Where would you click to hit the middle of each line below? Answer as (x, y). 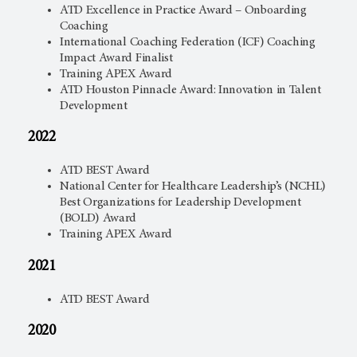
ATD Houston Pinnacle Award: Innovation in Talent (190, 90)
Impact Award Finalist (116, 58)
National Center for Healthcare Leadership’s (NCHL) (193, 187)
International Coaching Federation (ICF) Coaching (188, 42)
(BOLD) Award (98, 219)
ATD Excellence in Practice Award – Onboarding (183, 10)
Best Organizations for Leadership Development (180, 203)
